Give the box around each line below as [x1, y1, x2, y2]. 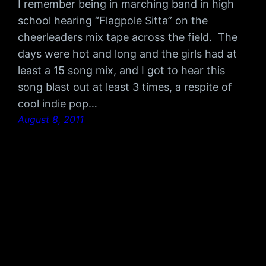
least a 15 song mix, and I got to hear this [18, 64, 226, 77]
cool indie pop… [18, 97, 98, 110]
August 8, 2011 [18, 113, 84, 126]
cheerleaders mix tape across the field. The [18, 31, 238, 44]
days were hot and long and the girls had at [18, 47, 237, 61]
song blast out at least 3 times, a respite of [18, 81, 233, 94]
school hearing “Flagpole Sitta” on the [18, 14, 208, 27]
